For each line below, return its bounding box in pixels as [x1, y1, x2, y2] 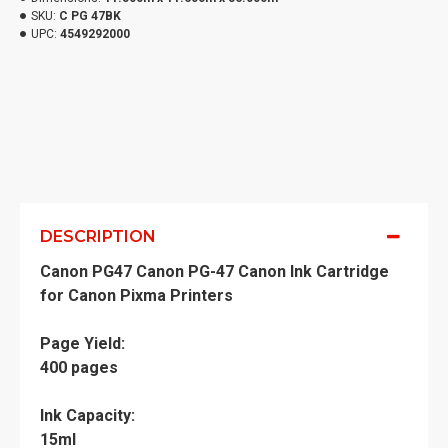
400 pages [40, 358, 118, 377]
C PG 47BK [59, 9, 121, 23]
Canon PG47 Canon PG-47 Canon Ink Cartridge [40, 262, 389, 281]
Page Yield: [40, 334, 125, 353]
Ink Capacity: [40, 406, 135, 425]
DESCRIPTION [40, 227, 156, 246]
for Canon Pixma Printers [40, 286, 233, 305]
